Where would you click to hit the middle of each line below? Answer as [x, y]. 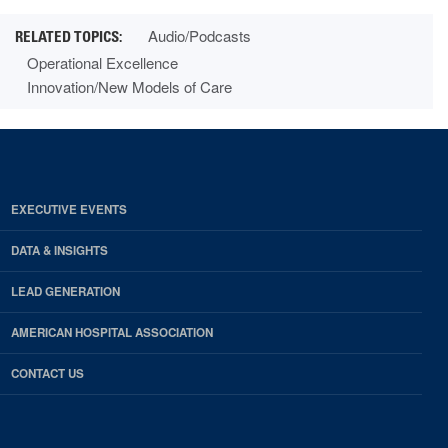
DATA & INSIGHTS [59, 250]
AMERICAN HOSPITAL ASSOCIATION [112, 332]
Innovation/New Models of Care [129, 86]
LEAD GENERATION [65, 291]
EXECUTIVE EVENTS [69, 209]
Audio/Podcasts [199, 35]
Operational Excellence [102, 62]
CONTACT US [47, 373]
